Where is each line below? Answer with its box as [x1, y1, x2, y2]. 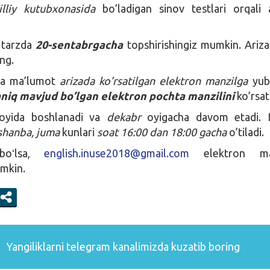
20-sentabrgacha [36, 38, 124, 51]
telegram [66, 240, 110, 253]
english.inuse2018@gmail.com [44, 146, 190, 159]
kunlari [60, 125, 98, 138]
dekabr [106, 110, 148, 123]
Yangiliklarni [3, 240, 66, 253]
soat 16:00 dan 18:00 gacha [97, 125, 227, 138]
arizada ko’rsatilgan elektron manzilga [55, 74, 248, 87]
